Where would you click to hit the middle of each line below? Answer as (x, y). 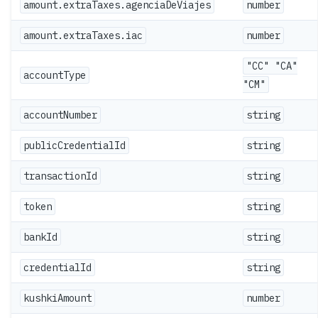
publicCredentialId (75, 146)
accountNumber (60, 115)
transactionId (60, 176)
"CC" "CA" (272, 66)
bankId (40, 237)
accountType (55, 75)
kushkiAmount (57, 298)
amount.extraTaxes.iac (83, 35)
